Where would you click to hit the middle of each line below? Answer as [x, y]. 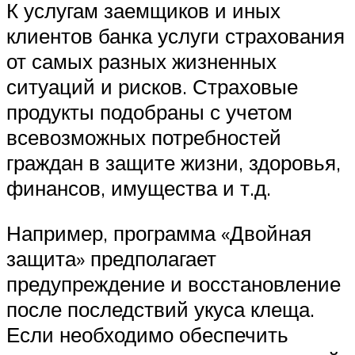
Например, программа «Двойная [159, 233]
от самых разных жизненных [141, 61]
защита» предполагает [111, 259]
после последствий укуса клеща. [160, 309]
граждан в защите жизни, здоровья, [174, 162]
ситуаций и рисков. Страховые [152, 86]
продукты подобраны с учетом [149, 111]
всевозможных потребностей [144, 137]
